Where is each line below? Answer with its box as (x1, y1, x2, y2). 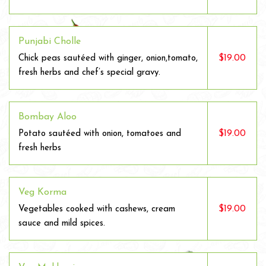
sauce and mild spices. (18, 219, 105, 228)
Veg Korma (18, 188, 66, 197)
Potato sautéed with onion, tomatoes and (18, 129, 181, 138)
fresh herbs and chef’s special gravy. (18, 68, 160, 77)
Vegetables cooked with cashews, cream (18, 205, 175, 214)
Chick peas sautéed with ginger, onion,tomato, (18, 54, 198, 63)
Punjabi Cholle (18, 37, 81, 46)
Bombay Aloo (18, 112, 77, 122)
